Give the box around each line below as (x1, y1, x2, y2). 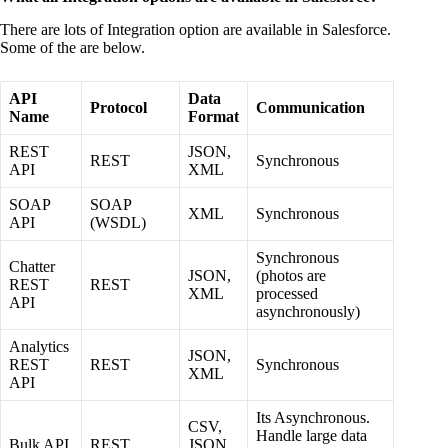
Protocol (90, 99, 147, 117)
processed (256, 285, 318, 303)
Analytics (9, 338, 69, 356)
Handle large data (256, 427, 367, 445)
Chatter (9, 258, 55, 276)
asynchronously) (256, 303, 360, 321)
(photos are (256, 267, 326, 285)
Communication (256, 99, 365, 117)
